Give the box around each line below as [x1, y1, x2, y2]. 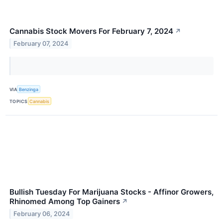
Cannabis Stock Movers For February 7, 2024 [9, 26, 173, 36]
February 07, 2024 [13, 39, 69, 47]
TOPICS [9, 98, 28, 104]
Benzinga [19, 86, 39, 92]
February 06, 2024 [13, 210, 70, 218]
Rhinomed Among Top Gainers [9, 197, 120, 207]
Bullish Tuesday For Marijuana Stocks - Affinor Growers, [9, 187, 214, 197]
